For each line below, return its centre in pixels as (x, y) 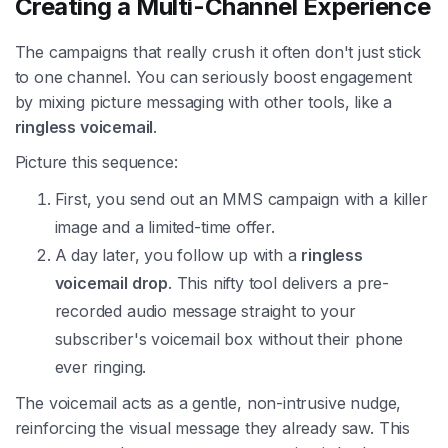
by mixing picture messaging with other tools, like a (203, 101)
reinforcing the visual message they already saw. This (212, 427)
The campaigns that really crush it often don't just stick (218, 51)
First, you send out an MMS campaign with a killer (241, 198)
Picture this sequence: (96, 161)
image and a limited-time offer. (164, 226)
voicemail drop (111, 282)
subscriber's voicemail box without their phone (229, 338)
